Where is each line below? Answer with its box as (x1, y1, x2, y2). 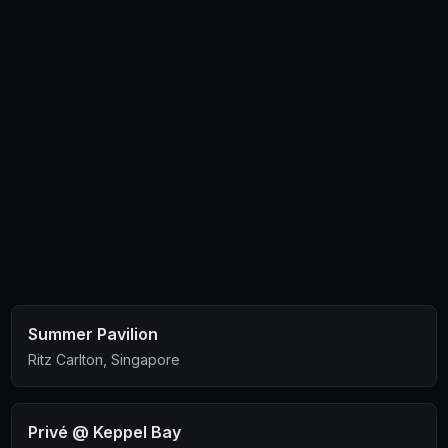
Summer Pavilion (27, 324, 158, 344)
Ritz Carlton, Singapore (27, 351, 180, 368)
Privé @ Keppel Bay (27, 422, 181, 442)
